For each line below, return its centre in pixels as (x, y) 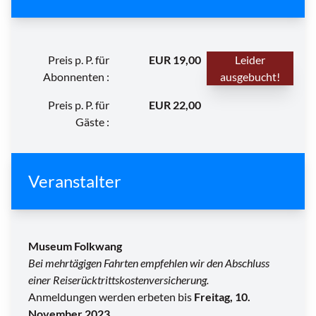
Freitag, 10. (222, 297)
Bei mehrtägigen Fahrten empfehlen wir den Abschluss (149, 263)
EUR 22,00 (175, 105)
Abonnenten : (76, 77)
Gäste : (92, 122)
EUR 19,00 (175, 60)
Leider (250, 60)
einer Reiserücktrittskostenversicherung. (119, 280)
